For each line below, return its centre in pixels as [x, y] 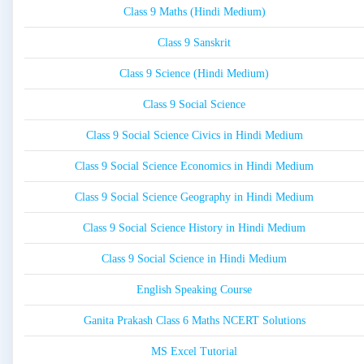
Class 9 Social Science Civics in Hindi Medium [194, 136]
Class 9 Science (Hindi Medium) [194, 74]
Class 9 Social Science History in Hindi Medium [194, 228]
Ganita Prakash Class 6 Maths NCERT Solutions [194, 321]
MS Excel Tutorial [194, 352]
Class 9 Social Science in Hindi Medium [194, 259]
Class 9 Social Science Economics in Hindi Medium [194, 167]
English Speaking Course [194, 290]
